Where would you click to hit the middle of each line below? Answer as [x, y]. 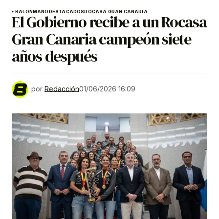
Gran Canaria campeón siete [101, 39]
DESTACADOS [66, 12]
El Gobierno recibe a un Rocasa [109, 22]
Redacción [62, 89]
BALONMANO [32, 12]
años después [55, 56]
